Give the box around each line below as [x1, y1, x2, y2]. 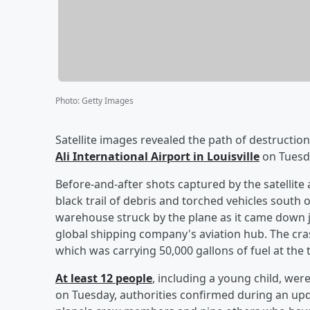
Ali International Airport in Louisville [55, 148, 259, 164]
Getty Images [82, 94, 134, 107]
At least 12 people [55, 270, 152, 286]
